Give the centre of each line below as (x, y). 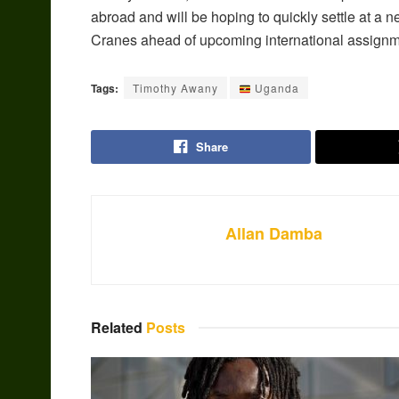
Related (117, 328)
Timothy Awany (175, 88)
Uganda (275, 88)
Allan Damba (274, 234)
